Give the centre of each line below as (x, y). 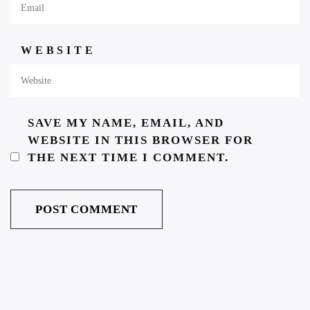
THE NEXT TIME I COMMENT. (128, 158)
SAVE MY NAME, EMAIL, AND (126, 123)
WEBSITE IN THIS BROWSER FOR (140, 140)
